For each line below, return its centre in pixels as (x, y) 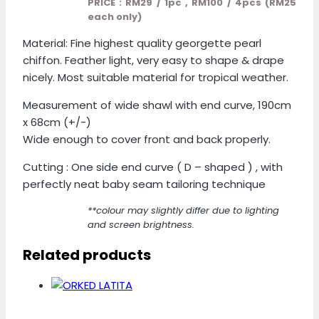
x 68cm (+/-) (57, 122)
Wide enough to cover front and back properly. (147, 139)
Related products (87, 255)
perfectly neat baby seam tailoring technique (144, 184)
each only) (114, 17)
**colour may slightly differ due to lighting (183, 210)
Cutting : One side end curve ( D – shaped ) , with (153, 167)
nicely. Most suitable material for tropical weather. (156, 77)
